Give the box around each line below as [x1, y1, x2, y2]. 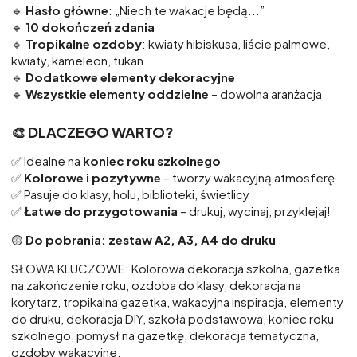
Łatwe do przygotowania [24, 202, 178, 218]
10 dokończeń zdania [25, 19, 155, 35]
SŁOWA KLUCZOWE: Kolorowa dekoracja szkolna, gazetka [11, 260, 340, 276]
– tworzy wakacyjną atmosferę [161, 169, 335, 185]
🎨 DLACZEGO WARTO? [11, 122, 174, 141]
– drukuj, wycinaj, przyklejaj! [178, 202, 331, 218]
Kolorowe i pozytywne [24, 169, 161, 185]
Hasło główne [25, 2, 108, 18]
